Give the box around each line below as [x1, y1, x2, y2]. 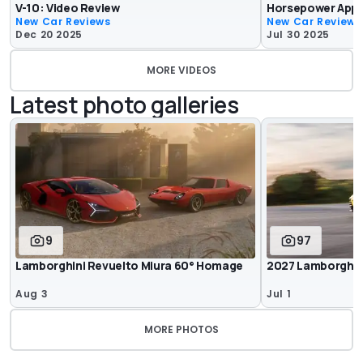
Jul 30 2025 [267, 28, 331, 42]
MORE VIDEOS [147, 63, 216, 78]
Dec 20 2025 [15, 28, 83, 42]
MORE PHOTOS [144, 322, 219, 336]
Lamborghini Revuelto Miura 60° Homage [15, 257, 244, 273]
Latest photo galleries [10, 89, 239, 121]
